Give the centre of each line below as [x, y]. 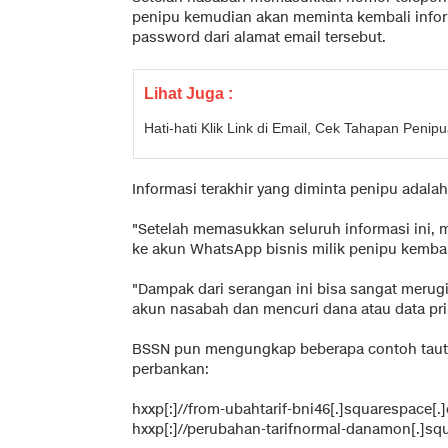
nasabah [199, 309]
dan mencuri [276, 309]
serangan [260, 289]
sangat [373, 289]
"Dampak [163, 289]
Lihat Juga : [188, 93]
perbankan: [170, 369]
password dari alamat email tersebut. [259, 37]
